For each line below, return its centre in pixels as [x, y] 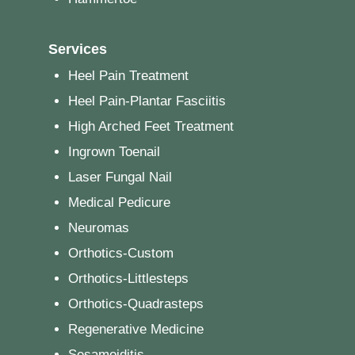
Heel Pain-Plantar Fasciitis [147, 101]
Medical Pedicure [119, 203]
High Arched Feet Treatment [151, 127]
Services [77, 50]
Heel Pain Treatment [128, 76]
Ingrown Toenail [114, 152]
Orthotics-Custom [120, 254]
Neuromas [98, 228]
